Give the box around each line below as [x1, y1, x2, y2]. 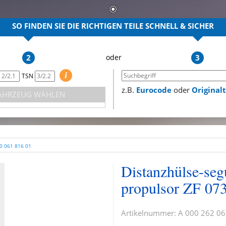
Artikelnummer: [121, 207, 178, 218]
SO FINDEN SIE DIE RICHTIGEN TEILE [12, 20, 145, 31]
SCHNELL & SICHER [145, 20, 214, 31]
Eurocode [136, 84, 172, 95]
